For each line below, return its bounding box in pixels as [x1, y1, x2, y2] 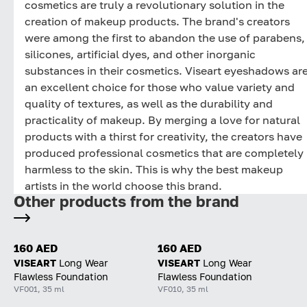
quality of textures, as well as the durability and [25, 96, 273, 110]
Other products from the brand [14, 192, 239, 210]
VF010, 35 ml [158, 283, 208, 294]
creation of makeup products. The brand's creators [25, 14, 290, 28]
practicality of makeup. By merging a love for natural [25, 112, 300, 127]
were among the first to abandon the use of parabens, [25, 30, 305, 45]
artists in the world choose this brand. [25, 178, 222, 193]
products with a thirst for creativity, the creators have [25, 129, 302, 143]
